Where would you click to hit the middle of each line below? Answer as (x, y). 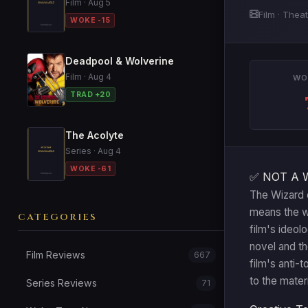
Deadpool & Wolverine (120, 61)
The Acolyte (95, 135)
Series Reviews (62, 283)
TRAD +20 (90, 95)
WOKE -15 (90, 20)
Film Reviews (56, 255)
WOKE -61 (90, 169)
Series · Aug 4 (93, 151)
